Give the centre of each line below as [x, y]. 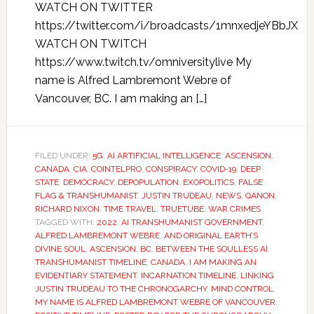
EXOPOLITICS [208, 182]
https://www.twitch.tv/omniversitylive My [143, 62]
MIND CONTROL [242, 289]
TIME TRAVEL [130, 209]
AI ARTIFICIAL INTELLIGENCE [164, 156]
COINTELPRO [116, 169]
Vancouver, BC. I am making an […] [121, 98]
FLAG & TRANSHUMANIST [86, 196]
